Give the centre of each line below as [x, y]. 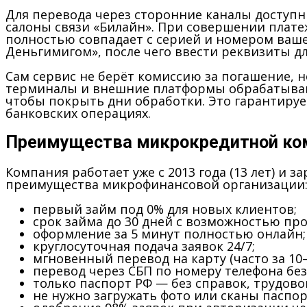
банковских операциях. [78, 113]
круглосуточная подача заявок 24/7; [144, 246]
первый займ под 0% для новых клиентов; [165, 209]
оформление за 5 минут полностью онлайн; [169, 234]
